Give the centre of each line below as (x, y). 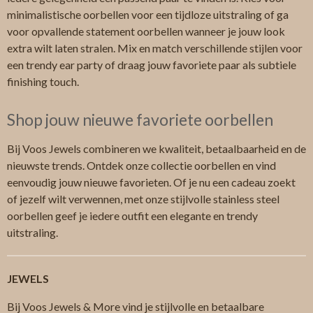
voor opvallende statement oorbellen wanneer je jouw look (146, 31)
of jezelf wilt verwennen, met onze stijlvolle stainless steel (143, 199)
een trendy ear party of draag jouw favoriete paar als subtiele (152, 65)
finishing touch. (43, 82)
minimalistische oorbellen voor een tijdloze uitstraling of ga (148, 15)
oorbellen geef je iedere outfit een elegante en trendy (132, 216)
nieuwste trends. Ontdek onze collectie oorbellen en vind (141, 166)
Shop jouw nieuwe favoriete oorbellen (140, 120)
